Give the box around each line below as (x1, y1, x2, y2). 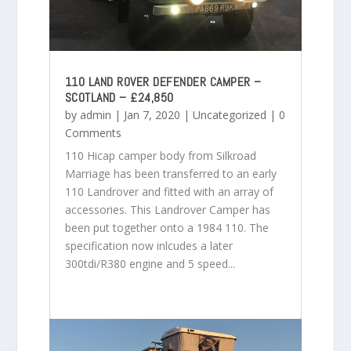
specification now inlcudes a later (64, 237, 233, 253)
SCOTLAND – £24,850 (64, 89, 174, 106)
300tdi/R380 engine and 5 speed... (64, 255, 235, 271)
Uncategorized (192, 107, 266, 122)
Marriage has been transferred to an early (64, 165, 277, 181)
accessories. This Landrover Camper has (64, 201, 270, 217)
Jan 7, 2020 (123, 107, 180, 122)
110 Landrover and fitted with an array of (64, 183, 273, 199)
